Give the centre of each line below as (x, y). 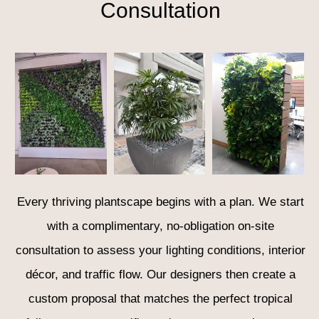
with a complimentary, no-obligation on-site (160, 226)
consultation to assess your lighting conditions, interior (160, 251)
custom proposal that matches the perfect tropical (160, 299)
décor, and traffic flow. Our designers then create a (160, 275)
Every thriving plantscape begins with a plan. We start (160, 202)
